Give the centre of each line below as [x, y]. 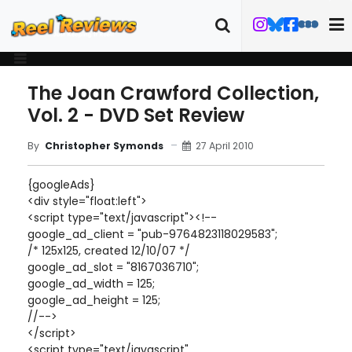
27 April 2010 [225, 145]
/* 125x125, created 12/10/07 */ [109, 251]
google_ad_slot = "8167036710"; [113, 267]
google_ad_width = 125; [91, 284]
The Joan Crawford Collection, [173, 93]
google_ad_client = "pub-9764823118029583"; [152, 234]
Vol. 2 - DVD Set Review [136, 115]
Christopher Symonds [104, 146]
